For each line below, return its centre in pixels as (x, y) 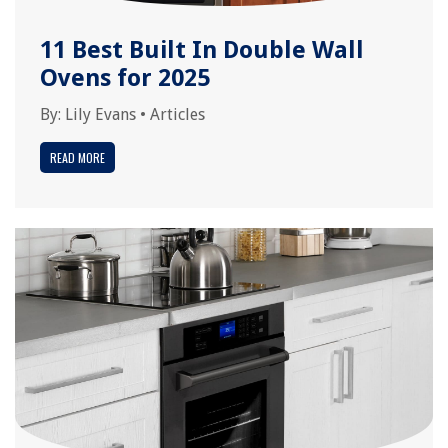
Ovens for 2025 (125, 78)
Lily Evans (100, 114)
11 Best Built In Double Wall (202, 50)
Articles (177, 114)
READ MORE (77, 157)
